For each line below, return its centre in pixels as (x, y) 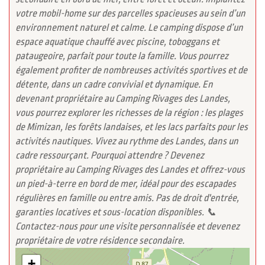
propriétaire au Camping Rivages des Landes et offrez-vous (130, 170)
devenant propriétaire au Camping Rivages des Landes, (123, 99)
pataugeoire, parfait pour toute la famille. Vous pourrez (122, 56)
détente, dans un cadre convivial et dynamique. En (114, 85)
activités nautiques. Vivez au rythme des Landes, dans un (127, 141)
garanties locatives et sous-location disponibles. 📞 (116, 212)
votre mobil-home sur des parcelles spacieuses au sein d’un (130, 14)
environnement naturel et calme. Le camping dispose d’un (129, 28)
